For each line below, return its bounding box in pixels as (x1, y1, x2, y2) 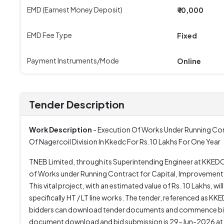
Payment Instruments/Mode (27, 56, 119, 65)
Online (177, 56, 201, 65)
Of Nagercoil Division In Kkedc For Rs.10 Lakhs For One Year (29, 137, 220, 146)
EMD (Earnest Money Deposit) (27, 5, 122, 14)
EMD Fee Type (27, 30, 72, 39)
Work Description (29, 125, 92, 134)
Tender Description (29, 98, 124, 110)
